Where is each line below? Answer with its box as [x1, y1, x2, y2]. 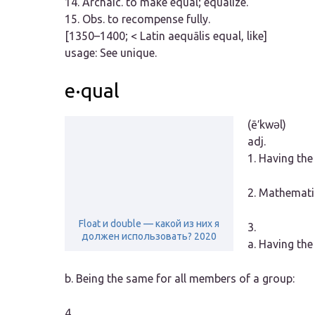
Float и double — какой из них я [79, 218, 219, 230]
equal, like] [210, 30, 267, 43]
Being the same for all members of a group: [76, 272, 295, 285]
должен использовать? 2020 [82, 231, 217, 243]
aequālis [168, 30, 210, 43]
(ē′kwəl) [247, 118, 286, 131]
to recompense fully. [105, 13, 210, 26]
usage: [65, 46, 100, 60]
